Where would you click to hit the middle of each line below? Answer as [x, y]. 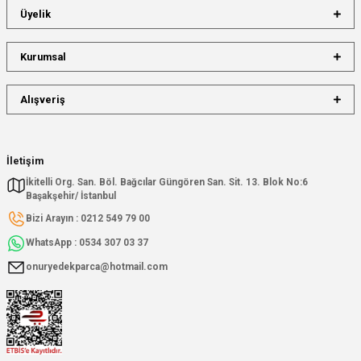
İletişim [25, 160]
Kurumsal [43, 56]
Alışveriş [43, 99]
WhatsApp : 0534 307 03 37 [87, 243]
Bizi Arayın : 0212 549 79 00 [88, 219]
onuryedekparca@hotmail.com [97, 267]
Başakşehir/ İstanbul [71, 195]
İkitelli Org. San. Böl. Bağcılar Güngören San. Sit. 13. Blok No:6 [167, 182]
